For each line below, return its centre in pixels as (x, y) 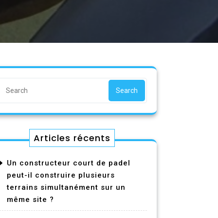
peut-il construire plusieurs (61, 175)
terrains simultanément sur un (66, 187)
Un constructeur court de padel (69, 163)
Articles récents (72, 138)
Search (127, 91)
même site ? (30, 200)
